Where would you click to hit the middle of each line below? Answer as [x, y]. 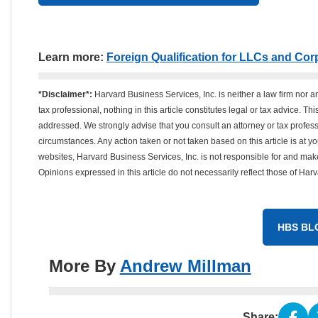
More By [84, 266]
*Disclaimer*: [65, 94]
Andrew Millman [185, 266]
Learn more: [72, 57]
